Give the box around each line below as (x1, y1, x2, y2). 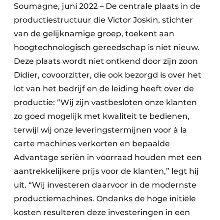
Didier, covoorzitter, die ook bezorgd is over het (14, 70, 201, 80)
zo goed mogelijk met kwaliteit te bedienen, (14, 111, 190, 121)
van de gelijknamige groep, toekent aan (14, 29, 174, 38)
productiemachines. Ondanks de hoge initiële (14, 194, 196, 203)
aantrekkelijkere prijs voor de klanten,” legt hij (14, 166, 199, 176)
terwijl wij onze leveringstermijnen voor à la (14, 125, 187, 135)
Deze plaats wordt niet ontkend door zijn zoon (14, 56, 198, 66)
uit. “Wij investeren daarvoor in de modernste (14, 180, 196, 190)
